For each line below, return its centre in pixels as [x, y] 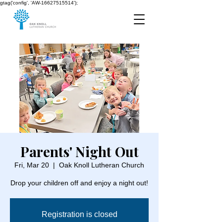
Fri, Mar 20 [32, 165]
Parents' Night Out [79, 151]
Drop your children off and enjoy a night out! [79, 183]
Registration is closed [79, 214]
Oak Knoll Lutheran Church [102, 165]
